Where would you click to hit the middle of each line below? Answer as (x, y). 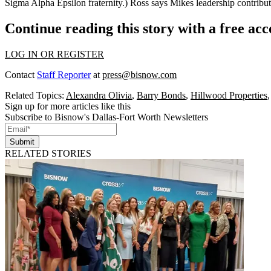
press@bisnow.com (139, 74)
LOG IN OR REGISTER (54, 54)
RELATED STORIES (48, 153)
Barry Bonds (161, 95)
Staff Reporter (64, 74)
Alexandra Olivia (99, 95)
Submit (22, 142)
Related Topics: (35, 95)
